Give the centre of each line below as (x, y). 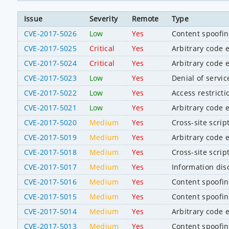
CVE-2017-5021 (50, 107)
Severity (104, 18)
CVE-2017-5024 (50, 63)
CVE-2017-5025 (50, 48)
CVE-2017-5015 (50, 196)
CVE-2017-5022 (50, 93)
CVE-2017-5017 (50, 167)
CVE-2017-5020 (50, 122)
